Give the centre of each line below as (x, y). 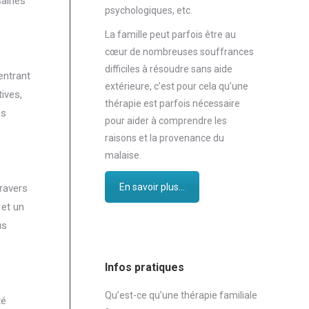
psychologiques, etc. (149, 10)
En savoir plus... (152, 187)
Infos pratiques (144, 268)
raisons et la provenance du (165, 138)
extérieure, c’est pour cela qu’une (177, 86)
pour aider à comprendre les (166, 120)
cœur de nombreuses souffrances (179, 51)
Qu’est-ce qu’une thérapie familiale (181, 296)
